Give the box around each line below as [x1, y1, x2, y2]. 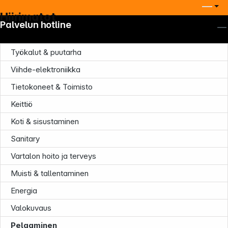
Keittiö [11, 99, 33, 109]
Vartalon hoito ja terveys [11, 151, 96, 161]
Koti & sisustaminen [11, 117, 79, 127]
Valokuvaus [11, 203, 51, 213]
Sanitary [11, 134, 40, 144]
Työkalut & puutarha [11, 47, 81, 58]
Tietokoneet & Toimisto [11, 82, 93, 92]
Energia [11, 186, 37, 196]
